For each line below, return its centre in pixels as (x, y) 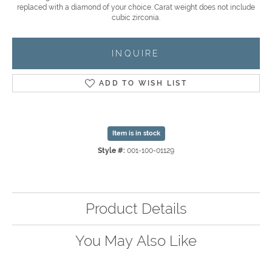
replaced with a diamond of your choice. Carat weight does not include (136, 8)
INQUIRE (136, 53)
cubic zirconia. (136, 18)
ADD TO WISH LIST (143, 83)
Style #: (111, 151)
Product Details (136, 209)
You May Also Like (136, 241)
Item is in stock (136, 134)
